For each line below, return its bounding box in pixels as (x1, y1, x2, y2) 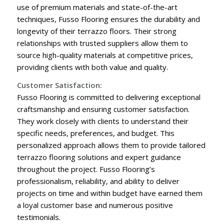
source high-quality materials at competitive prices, (16, 49, 193, 60)
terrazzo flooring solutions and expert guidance (16, 152, 181, 162)
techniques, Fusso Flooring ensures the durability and (16, 13, 200, 24)
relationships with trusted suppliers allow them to (16, 37, 188, 48)
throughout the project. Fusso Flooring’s (16, 164, 155, 174)
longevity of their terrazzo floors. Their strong (16, 25, 176, 36)
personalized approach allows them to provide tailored (16, 140, 205, 150)
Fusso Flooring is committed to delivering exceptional (16, 92, 200, 102)
